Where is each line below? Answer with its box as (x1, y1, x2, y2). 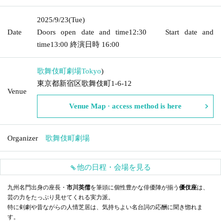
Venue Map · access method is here (69, 102, 182, 110)
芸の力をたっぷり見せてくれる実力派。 (7, 193, 114, 201)
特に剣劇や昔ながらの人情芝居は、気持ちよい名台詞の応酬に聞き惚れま (7, 203, 203, 211)
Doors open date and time (37, 28, 129, 36)
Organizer (7, 134, 38, 142)
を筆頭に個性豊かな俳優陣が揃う (90, 184, 179, 191)
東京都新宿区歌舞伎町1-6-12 (37, 79, 132, 87)
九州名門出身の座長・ (7, 184, 67, 191)
